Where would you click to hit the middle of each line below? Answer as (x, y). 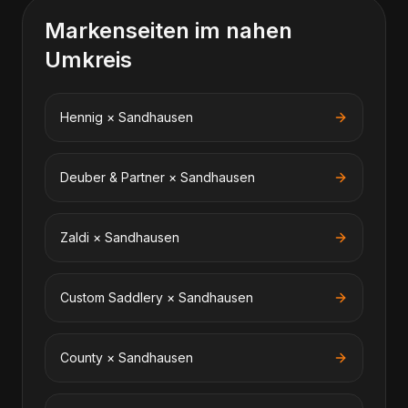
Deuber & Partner (112, 177)
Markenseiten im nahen (168, 31)
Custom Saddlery (112, 297)
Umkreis (88, 60)
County (82, 357)
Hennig (82, 117)
